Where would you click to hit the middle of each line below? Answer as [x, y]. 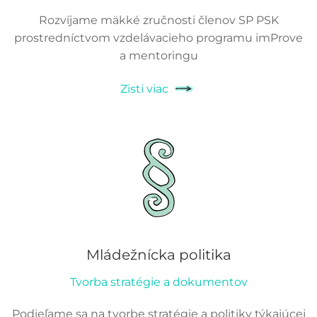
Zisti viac [144, 88]
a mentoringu [158, 56]
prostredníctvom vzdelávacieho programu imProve [158, 38]
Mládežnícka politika [158, 255]
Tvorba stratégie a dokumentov [158, 282]
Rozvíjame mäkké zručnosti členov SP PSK [158, 21]
